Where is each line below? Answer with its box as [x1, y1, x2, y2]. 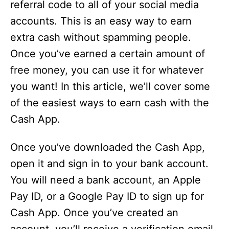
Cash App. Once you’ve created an [10, 207, 178, 219]
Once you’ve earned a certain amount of [10, 48, 205, 60]
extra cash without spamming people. [10, 31, 191, 43]
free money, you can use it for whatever [10, 64, 203, 76]
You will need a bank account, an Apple [10, 174, 201, 186]
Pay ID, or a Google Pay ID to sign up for [10, 190, 204, 202]
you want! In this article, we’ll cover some [10, 80, 210, 93]
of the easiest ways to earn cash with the [10, 97, 209, 109]
